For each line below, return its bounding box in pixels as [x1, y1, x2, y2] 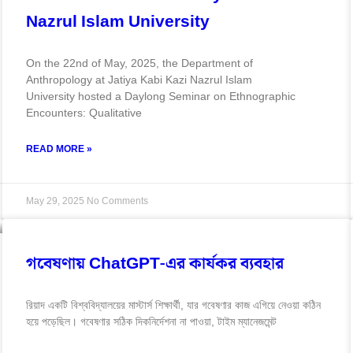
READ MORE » [25, 141, 92, 157]
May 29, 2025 [25, 195, 87, 206]
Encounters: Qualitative [25, 106, 142, 119]
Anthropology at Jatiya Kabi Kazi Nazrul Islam [25, 72, 252, 86]
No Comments [86, 195, 148, 206]
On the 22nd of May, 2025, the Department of [25, 56, 253, 69]
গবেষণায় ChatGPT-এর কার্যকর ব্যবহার [25, 250, 284, 277]
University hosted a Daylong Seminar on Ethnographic [25, 89, 295, 102]
